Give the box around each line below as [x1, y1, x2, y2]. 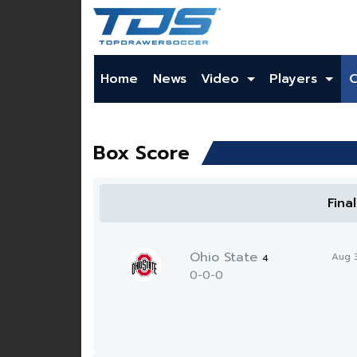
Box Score [93, 139, 190, 167]
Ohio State [190, 248, 263, 267]
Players [269, 69, 323, 88]
